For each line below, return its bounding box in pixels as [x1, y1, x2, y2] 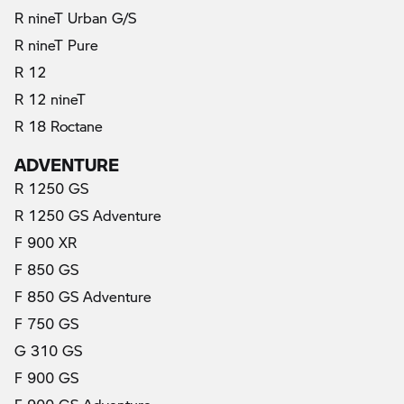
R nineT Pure [14, 33, 98, 55]
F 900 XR [14, 231, 77, 252]
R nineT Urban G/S [14, 6, 136, 28]
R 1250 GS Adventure [14, 204, 161, 225]
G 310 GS [14, 339, 82, 361]
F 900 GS [14, 366, 78, 388]
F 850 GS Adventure [14, 285, 151, 307]
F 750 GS [14, 312, 78, 334]
